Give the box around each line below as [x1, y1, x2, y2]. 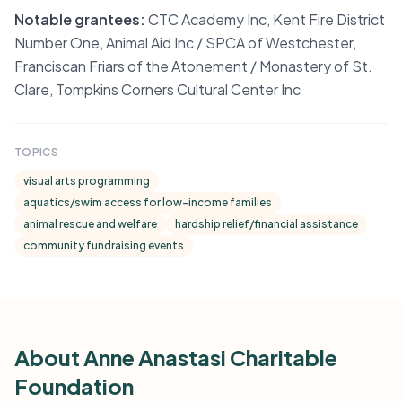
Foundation [14, 372, 134, 399]
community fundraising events [23, 239, 184, 252]
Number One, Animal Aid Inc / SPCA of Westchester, [14, 33, 356, 52]
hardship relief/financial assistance [175, 217, 358, 231]
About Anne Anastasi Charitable [14, 344, 337, 371]
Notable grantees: [14, 10, 145, 29]
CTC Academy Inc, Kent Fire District [148, 10, 385, 29]
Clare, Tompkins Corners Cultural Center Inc [14, 80, 301, 99]
